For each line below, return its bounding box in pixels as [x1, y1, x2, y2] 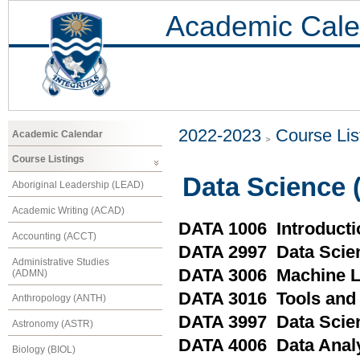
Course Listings [12, 153, 84, 166]
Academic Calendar [12, 128, 103, 140]
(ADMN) [12, 267, 47, 279]
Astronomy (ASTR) [12, 318, 93, 330]
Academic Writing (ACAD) [12, 204, 125, 216]
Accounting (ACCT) [12, 230, 96, 242]
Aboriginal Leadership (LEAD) [12, 179, 144, 191]
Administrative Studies [12, 256, 109, 268]
